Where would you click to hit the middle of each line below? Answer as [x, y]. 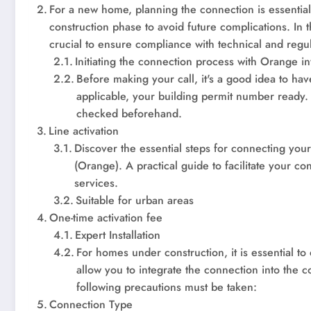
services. [96, 183]
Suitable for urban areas [135, 201]
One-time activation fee [106, 218]
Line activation [84, 131]
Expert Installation [118, 235]
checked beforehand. [129, 114]
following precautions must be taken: [167, 287]
